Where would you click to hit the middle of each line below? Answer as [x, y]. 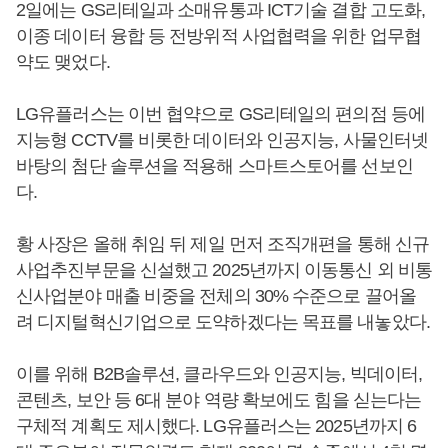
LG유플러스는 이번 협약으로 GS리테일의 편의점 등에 [220, 114]
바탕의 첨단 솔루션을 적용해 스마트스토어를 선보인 [214, 166]
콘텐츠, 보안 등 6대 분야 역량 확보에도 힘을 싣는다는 [219, 400]
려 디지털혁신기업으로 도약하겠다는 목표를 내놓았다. [223, 322]
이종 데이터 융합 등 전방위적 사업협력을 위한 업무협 [218, 36]
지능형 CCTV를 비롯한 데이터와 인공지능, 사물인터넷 [222, 140]
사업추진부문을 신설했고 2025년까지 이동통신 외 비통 [224, 270]
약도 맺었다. [63, 62]
